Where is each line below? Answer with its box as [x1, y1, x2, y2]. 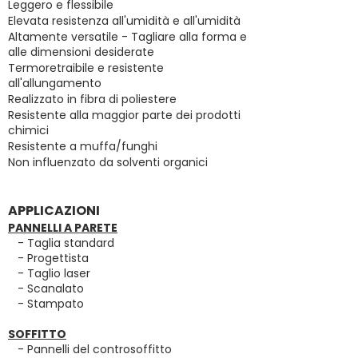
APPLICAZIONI [8, 201, 100, 221]
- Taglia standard [8, 235, 114, 252]
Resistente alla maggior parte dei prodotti [8, 107, 241, 124]
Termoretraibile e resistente [8, 60, 164, 77]
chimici [8, 122, 49, 139]
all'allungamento [8, 75, 101, 92]
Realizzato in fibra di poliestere [8, 91, 177, 108]
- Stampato [8, 296, 84, 312]
